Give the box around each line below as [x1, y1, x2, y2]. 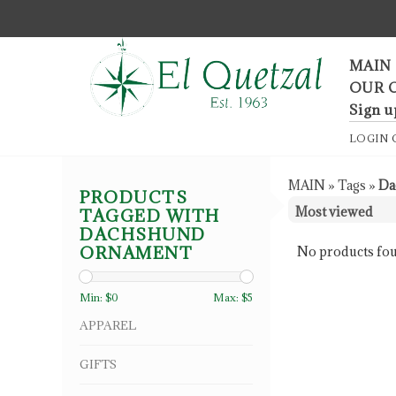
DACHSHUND [80, 224, 206, 246]
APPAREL [80, 317, 136, 334]
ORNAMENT [80, 242, 193, 264]
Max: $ [213, 291, 247, 305]
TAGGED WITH [80, 205, 220, 227]
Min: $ [80, 291, 111, 305]
